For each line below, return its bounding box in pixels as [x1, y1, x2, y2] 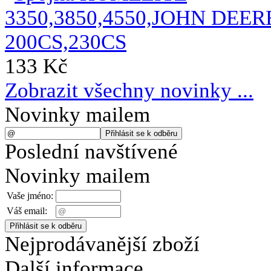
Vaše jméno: [7, 191, 53, 201]
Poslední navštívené [5, 140, 178, 164]
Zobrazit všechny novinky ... [5, 79, 253, 103]
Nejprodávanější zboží [5, 232, 200, 256]
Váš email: [7, 206, 47, 217]
